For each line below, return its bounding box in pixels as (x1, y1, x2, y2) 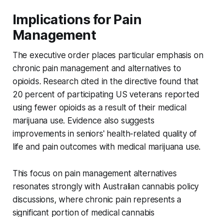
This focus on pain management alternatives (12, 168, 177, 178)
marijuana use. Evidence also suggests (12, 115, 155, 125)
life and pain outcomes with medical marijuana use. (12, 141, 201, 152)
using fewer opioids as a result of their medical (12, 102, 186, 112)
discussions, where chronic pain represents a (12, 194, 182, 204)
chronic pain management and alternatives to (12, 63, 181, 73)
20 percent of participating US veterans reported (12, 89, 200, 99)
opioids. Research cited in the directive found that (12, 76, 199, 86)
